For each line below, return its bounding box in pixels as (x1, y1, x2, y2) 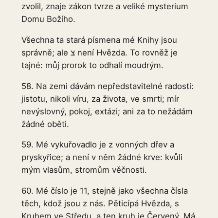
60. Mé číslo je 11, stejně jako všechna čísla (21, 186, 188, 196)
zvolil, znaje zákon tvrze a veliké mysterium (21, 1, 188, 12)
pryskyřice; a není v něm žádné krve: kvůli (21, 152, 182, 163)
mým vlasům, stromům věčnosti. (21, 165, 147, 175)
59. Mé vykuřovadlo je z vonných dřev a (21, 140, 174, 150)
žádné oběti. (21, 119, 69, 129)
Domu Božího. (21, 14, 75, 24)
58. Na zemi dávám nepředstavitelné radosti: (21, 81, 194, 91)
